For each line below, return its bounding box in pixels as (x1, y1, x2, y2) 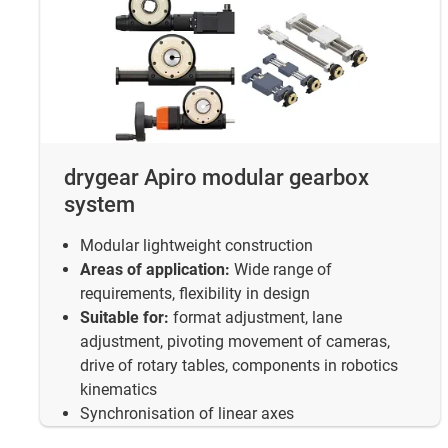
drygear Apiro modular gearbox (64, 165, 369, 191)
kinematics (80, 380, 157, 400)
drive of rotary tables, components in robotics (80, 356, 398, 376)
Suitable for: (80, 308, 169, 328)
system (64, 192, 135, 218)
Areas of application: (80, 260, 230, 280)
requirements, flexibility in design (80, 284, 310, 304)
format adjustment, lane (169, 308, 342, 328)
